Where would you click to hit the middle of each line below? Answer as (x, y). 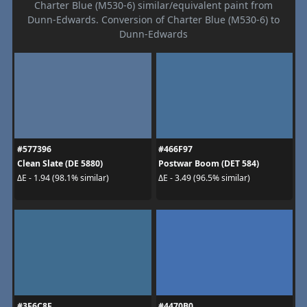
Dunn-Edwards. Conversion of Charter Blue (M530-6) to (153, 19)
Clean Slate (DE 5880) (60, 163)
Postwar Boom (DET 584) (209, 163)
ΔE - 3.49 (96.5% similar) (204, 178)
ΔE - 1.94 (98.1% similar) (63, 178)
